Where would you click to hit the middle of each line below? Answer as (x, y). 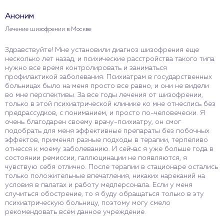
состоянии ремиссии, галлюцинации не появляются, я (96, 158)
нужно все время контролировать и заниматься (86, 68)
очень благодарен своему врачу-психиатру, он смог (93, 122)
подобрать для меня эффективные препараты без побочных (107, 131)
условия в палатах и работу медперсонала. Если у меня (99, 185)
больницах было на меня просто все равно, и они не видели (107, 86)
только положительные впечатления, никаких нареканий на (105, 176)
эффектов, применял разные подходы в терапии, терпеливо (106, 140)
